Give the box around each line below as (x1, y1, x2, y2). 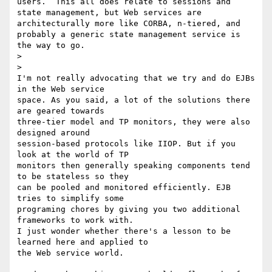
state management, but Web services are (17, 8, 202, 18)
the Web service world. (17, 248, 124, 258)
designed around (17, 128, 95, 138)
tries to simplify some (17, 194, 129, 203)
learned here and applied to (17, 237, 153, 247)
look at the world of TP (17, 150, 134, 160)
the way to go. (17, 41, 85, 50)
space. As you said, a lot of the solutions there (17, 95, 250, 105)
